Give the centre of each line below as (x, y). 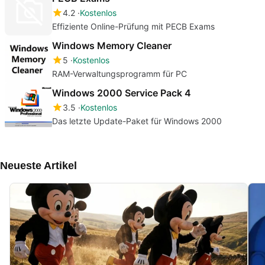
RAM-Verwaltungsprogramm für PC (120, 73)
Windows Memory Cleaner (112, 45)
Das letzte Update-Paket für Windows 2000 (137, 121)
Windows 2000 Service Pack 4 (122, 93)
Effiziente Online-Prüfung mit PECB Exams (133, 26)
